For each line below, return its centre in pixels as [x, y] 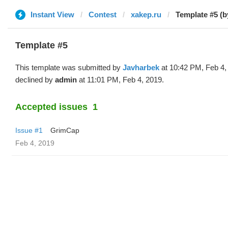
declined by [35, 80]
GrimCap [65, 130]
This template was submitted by [69, 67]
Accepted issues [51, 107]
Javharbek [141, 67]
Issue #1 [29, 130]
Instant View [52, 15]
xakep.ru [146, 15]
